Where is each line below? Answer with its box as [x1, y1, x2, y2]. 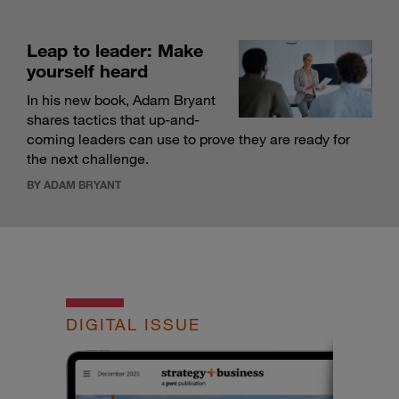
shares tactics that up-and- [27, 110, 199, 129]
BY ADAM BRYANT [27, 177, 121, 192]
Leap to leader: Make [27, 39, 203, 61]
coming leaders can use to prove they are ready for [27, 130, 350, 149]
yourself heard [27, 60, 148, 82]
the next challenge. [27, 150, 149, 168]
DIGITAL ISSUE [66, 314, 200, 335]
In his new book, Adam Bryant [27, 91, 216, 110]
